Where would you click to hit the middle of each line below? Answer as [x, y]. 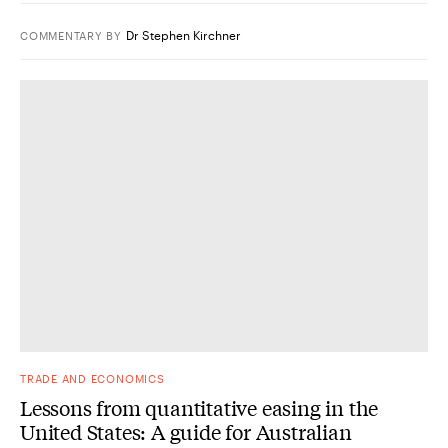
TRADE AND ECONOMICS [92, 378]
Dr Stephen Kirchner [184, 34]
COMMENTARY [61, 35]
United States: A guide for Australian [186, 431]
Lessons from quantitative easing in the [199, 407]
